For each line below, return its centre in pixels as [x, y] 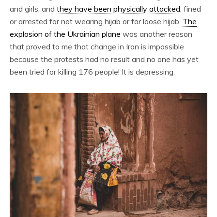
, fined [191, 9]
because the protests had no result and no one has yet [104, 59]
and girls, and [33, 9]
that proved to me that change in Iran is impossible [97, 46]
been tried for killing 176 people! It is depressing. [92, 72]
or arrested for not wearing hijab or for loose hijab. [96, 21]
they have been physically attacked [118, 9]
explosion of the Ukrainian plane [65, 34]
